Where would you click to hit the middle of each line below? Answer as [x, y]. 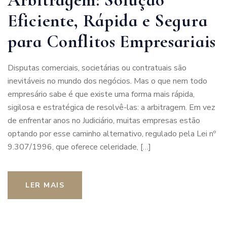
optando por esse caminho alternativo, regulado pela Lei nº [112, 134]
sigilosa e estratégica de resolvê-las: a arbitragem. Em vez [111, 107]
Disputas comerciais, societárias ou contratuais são [97, 68]
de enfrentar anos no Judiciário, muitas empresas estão [104, 120]
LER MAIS [45, 185]
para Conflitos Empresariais [112, 41]
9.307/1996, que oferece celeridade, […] [79, 147]
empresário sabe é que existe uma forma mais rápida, [101, 94]
